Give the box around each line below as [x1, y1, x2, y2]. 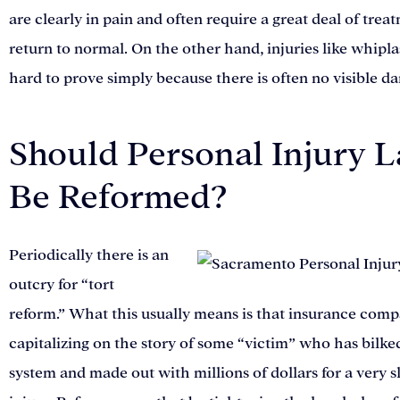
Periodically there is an [9, 246, 169, 266]
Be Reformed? [9, 176, 228, 221]
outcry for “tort [9, 275, 114, 296]
